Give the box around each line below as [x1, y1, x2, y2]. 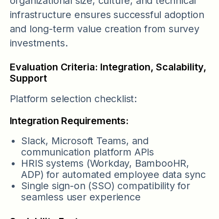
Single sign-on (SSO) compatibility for [21, 180, 190, 192]
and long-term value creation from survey [9, 22, 199, 35]
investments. [9, 37, 68, 49]
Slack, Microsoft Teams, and [21, 135, 149, 147]
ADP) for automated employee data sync [21, 169, 206, 181]
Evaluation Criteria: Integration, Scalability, [9, 61, 206, 73]
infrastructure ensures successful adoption [9, 8, 204, 21]
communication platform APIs [21, 146, 154, 158]
